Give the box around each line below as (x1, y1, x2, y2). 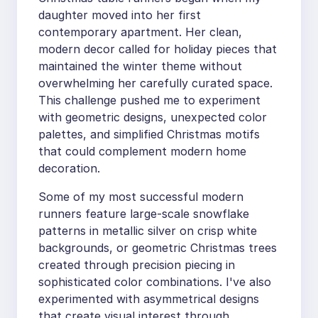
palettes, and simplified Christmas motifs (38, 127, 260, 142)
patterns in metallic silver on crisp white (38, 224, 257, 238)
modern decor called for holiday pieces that (38, 42, 277, 57)
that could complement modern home (38, 144, 246, 159)
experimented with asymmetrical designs (38, 292, 259, 307)
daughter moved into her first (38, 8, 201, 23)
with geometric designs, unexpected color (38, 110, 267, 125)
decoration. (38, 161, 100, 176)
